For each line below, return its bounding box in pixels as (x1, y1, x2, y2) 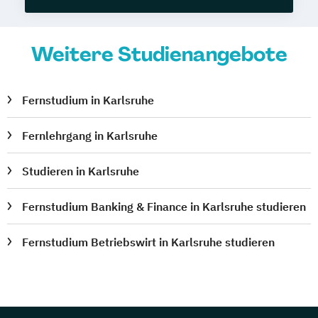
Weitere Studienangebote (31, 41, 287, 68)
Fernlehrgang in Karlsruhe (22, 128, 158, 143)
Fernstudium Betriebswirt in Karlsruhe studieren (22, 235, 275, 250)
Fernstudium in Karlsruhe (22, 93, 155, 108)
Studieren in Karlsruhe (22, 164, 140, 179)
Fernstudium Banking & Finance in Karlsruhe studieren (22, 199, 307, 214)
